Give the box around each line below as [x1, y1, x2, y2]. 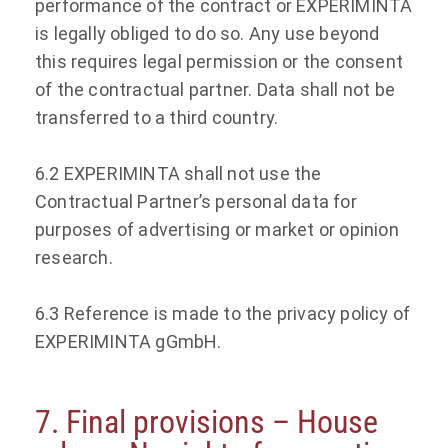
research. [35, 246, 113, 268]
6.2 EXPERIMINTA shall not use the [35, 162, 322, 184]
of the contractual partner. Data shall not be [35, 78, 396, 100]
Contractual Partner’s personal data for [35, 190, 357, 212]
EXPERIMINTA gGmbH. [35, 330, 222, 352]
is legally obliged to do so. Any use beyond [35, 22, 380, 44]
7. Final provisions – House [35, 402, 378, 441]
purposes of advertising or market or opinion [35, 218, 399, 240]
